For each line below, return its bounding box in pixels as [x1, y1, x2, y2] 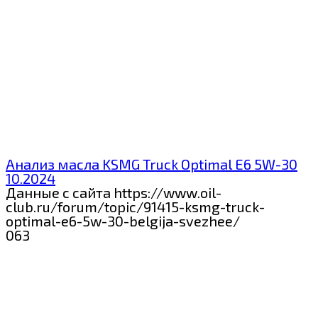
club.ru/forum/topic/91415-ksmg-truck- [6, 198, 265, 216]
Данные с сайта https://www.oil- [6, 184, 221, 202]
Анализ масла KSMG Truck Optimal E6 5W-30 [6, 155, 297, 173]
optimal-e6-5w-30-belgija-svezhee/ [6, 212, 240, 230]
